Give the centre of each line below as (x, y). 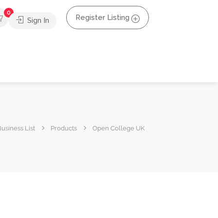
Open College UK (118, 128)
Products (64, 128)
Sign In (37, 20)
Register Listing (102, 18)
